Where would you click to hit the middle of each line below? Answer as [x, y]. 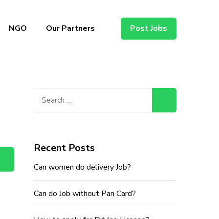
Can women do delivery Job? [82, 167]
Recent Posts [64, 148]
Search [46, 94]
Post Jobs [149, 28]
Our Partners [70, 28]
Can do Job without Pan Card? [85, 194]
